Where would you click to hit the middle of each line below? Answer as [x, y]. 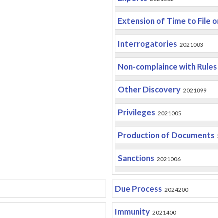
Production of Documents [166, 135]
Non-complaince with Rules [167, 66]
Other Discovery [149, 89]
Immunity [132, 211]
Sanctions [136, 158]
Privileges [136, 112]
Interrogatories [147, 44]
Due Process [138, 189]
